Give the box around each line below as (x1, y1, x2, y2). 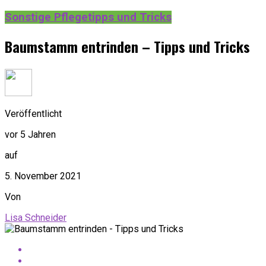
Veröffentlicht (5, 107, 62, 119)
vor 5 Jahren (5, 128, 56, 140)
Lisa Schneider (5, 211, 66, 223)
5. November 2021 (5, 170, 81, 182)
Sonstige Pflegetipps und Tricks (5, 11, 172, 24)
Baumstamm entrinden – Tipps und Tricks (5, 36, 250, 58)
